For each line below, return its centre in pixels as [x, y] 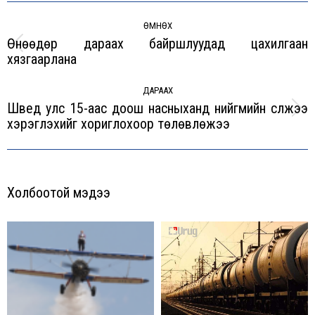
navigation [43, 28]
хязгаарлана [42, 59]
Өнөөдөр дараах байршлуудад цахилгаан [157, 43]
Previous [176, 51]
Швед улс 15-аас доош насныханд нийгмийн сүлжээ [157, 108]
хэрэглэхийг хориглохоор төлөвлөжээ [118, 123]
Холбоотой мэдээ [59, 192]
